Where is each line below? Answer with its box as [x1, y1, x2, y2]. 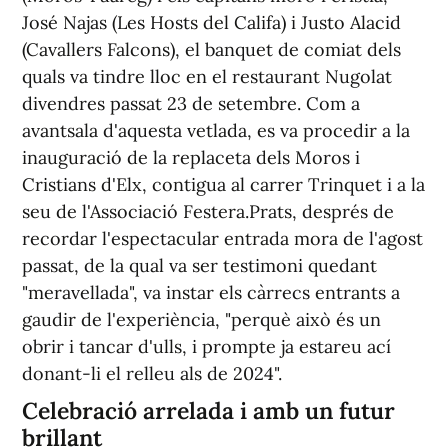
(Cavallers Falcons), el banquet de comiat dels [22, 38, 401, 62]
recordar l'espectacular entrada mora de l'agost [22, 227, 423, 251]
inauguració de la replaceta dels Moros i [22, 146, 360, 170]
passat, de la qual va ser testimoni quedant [22, 254, 377, 278]
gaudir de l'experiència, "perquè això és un [22, 308, 381, 332]
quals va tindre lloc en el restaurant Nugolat [22, 65, 392, 89]
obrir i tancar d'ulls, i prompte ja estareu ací [22, 335, 391, 359]
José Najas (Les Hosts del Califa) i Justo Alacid [22, 11, 401, 35]
